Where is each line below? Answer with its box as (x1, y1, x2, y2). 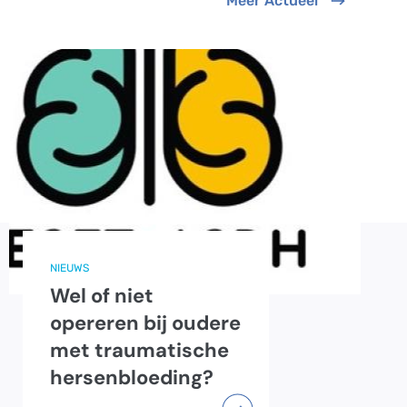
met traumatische (50, 337, 229, 364)
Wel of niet (50, 283, 154, 310)
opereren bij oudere (50, 310, 241, 337)
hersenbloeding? (50, 364, 213, 392)
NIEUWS (50, 262, 89, 275)
